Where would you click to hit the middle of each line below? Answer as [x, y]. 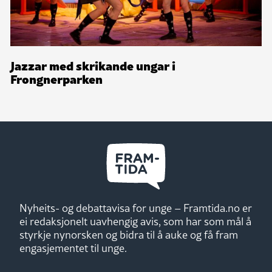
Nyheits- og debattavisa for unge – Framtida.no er [136, 208]
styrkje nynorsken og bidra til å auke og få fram [129, 235]
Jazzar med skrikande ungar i [93, 65]
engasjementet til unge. [73, 248]
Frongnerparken [56, 79]
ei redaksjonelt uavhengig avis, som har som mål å [135, 222]
